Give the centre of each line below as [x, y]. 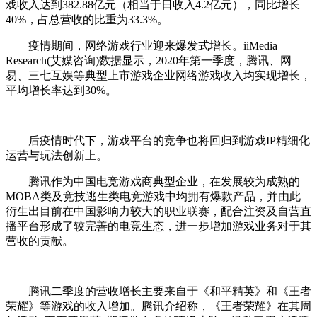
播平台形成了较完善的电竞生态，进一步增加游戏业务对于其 [158, 226]
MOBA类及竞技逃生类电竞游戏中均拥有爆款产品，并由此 [153, 197]
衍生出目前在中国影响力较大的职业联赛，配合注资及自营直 [158, 212]
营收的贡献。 [40, 241]
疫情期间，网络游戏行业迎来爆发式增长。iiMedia [142, 46]
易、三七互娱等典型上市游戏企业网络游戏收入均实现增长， [158, 76]
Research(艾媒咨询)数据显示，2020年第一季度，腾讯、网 [149, 61]
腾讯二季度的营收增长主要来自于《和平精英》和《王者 [158, 292]
